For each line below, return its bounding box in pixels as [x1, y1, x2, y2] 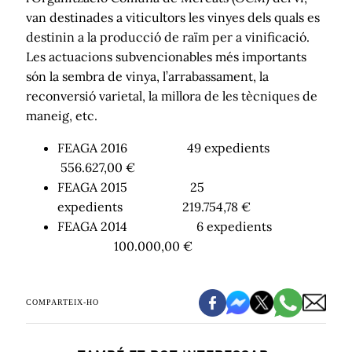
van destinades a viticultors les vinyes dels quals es [26, 9, 320, 25]
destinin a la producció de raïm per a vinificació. [26, 28, 310, 45]
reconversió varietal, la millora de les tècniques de [26, 87, 317, 104]
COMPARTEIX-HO [26, 297, 99, 306]
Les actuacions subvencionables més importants [26, 48, 306, 64]
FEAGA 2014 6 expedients [57, 218, 272, 234]
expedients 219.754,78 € [57, 198, 251, 214]
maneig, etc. [26, 107, 97, 123]
